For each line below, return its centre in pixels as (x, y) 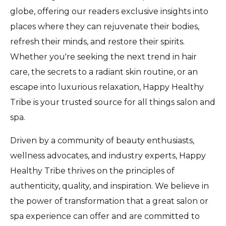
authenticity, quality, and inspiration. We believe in (109, 186)
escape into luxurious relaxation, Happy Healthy (107, 87)
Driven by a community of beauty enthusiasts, (102, 140)
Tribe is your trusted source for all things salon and (113, 102)
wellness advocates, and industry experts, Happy (108, 155)
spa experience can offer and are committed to (105, 216)
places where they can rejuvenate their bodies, (105, 26)
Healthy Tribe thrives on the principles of (92, 171)
